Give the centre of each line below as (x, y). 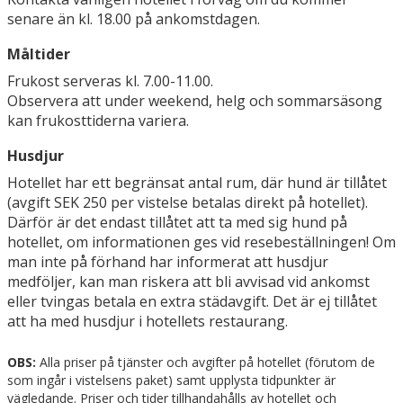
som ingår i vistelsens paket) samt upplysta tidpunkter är (171, 381)
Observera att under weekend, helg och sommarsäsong (195, 101)
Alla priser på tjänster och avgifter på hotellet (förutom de (206, 363)
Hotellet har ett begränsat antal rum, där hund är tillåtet (197, 183)
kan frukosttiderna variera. (98, 121)
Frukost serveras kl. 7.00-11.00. (110, 81)
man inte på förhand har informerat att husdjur (168, 262)
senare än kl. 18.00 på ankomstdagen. (134, 19)
